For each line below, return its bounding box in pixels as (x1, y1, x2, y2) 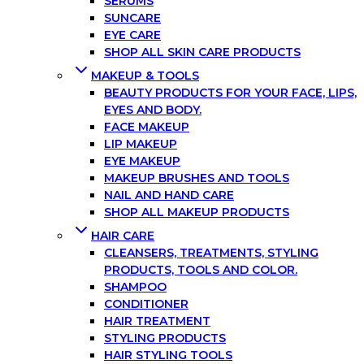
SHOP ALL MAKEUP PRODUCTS (104, 205, 289, 220)
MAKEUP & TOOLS (91, 68, 199, 84)
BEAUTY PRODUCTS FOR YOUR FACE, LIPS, (104, 85, 357, 101)
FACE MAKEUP (104, 119, 189, 135)
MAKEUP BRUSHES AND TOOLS (104, 171, 289, 186)
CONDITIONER (104, 297, 188, 312)
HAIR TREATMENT (104, 314, 210, 329)
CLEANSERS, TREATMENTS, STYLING (104, 245, 318, 261)
